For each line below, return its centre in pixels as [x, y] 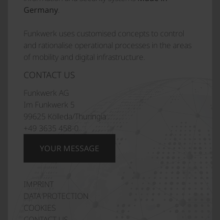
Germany [41, 10]
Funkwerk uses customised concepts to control [104, 33]
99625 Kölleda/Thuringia [65, 116]
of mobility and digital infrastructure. [84, 57]
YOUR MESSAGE [69, 148]
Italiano [158, 186]
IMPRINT [39, 184]
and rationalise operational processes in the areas [108, 45]
